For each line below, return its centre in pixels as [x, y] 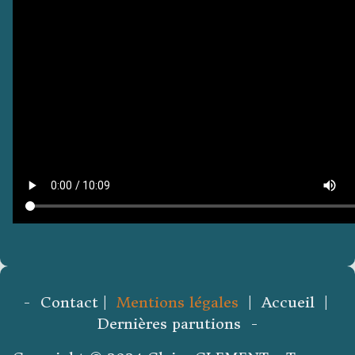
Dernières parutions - [177, 324]
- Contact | [69, 302]
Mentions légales [177, 302]
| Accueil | [285, 302]
